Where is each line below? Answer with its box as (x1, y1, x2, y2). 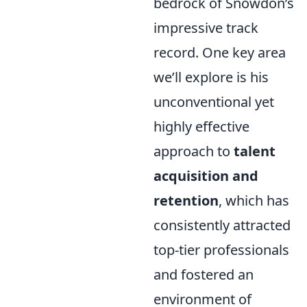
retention (153, 191, 219, 210)
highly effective (153, 116, 249, 136)
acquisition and (153, 166, 258, 185)
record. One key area (153, 42, 286, 62)
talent (234, 141, 275, 160)
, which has (219, 191, 289, 210)
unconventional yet (153, 92, 274, 111)
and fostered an (153, 265, 254, 284)
